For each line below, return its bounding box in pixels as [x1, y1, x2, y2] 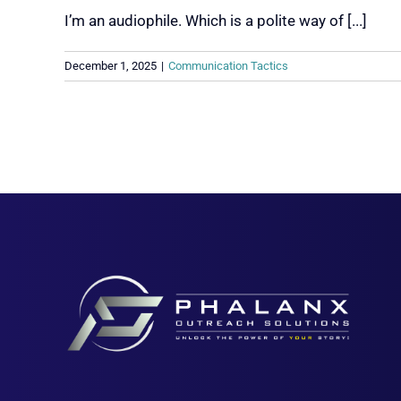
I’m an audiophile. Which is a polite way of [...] [64, 12, 367, 30]
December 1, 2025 [64, 59, 157, 73]
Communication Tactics [168, 59, 288, 73]
